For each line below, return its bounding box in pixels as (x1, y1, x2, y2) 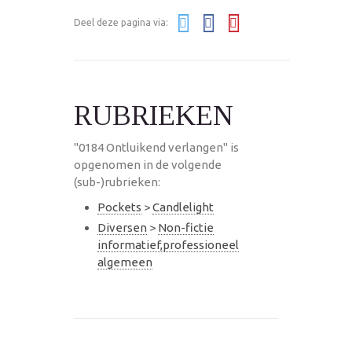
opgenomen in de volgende (74, 157, 222, 171)
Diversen (97, 220, 147, 234)
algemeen (97, 255, 152, 269)
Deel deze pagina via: (74, 16, 170, 27)
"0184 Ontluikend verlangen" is (74, 140, 239, 154)
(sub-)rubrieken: (74, 174, 160, 189)
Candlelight (152, 200, 214, 214)
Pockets (97, 200, 141, 214)
